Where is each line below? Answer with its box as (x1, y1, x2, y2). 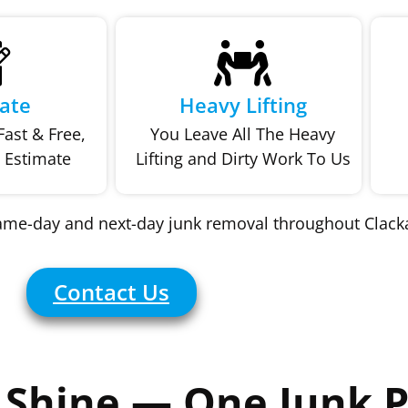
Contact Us (53, 276, 169, 307)
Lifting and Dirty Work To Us (135, 148, 351, 170)
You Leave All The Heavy (150, 123, 335, 146)
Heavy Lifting (178, 91, 307, 119)
